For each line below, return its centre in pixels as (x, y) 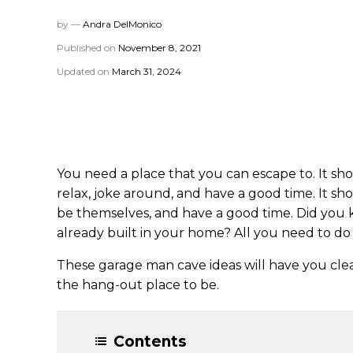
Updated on (84, 71)
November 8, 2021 (160, 48)
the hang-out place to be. (138, 285)
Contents (150, 342)
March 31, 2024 (147, 71)
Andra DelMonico (122, 24)
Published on (87, 48)
